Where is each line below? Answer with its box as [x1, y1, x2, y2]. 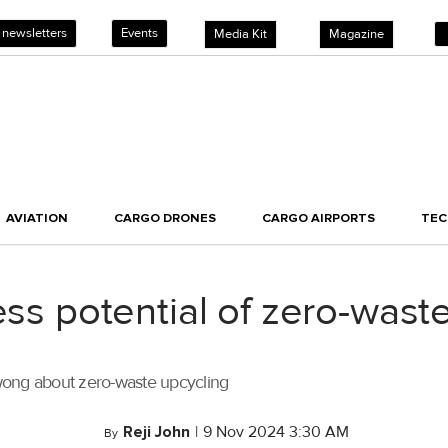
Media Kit [214, 26, 267, 42]
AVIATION [6, 210, 68, 227]
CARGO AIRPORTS [262, 210, 375, 227]
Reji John [123, 422, 190, 443]
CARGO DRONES [114, 210, 216, 227]
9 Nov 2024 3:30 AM [203, 422, 349, 443]
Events [121, 25, 158, 41]
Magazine [329, 26, 384, 42]
